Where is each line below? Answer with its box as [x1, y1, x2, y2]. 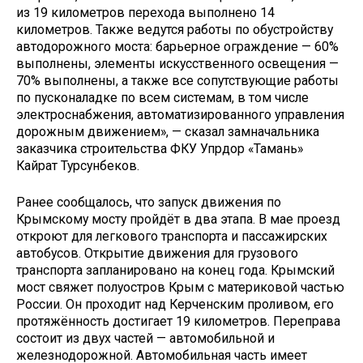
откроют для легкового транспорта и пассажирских [16, 228, 327, 244]
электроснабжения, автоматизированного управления [16, 107, 344, 122]
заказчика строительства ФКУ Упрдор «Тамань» [16, 141, 303, 156]
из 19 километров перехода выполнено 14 [16, 5, 275, 20]
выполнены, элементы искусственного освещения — [16, 56, 339, 71]
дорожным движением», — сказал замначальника [16, 124, 319, 139]
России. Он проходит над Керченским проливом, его [16, 296, 334, 312]
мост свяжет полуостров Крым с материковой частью [16, 279, 344, 295]
